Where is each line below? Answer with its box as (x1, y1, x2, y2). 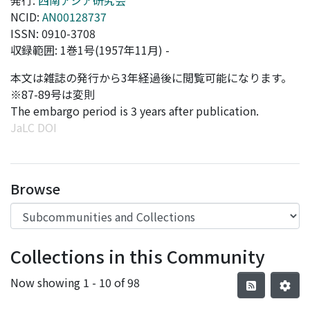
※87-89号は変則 (10, 86, 95, 102)
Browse (10, 179, 60, 199)
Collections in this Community (10, 244, 265, 268)
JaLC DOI (10, 119, 57, 136)
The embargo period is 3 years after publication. (10, 102, 259, 119)
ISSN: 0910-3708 (10, 25, 95, 42)
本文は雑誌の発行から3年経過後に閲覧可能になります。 (10, 69, 292, 86)
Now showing (10, 273, 83, 291)
